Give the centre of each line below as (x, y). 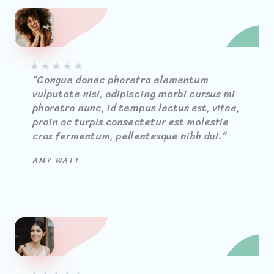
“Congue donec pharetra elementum (120, 79)
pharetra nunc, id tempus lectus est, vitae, (136, 107)
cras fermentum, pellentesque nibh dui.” (129, 135)
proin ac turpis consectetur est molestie (131, 121)
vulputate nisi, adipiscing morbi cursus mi (134, 93)
